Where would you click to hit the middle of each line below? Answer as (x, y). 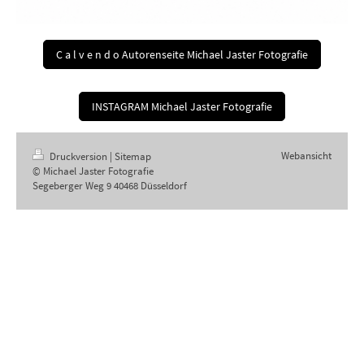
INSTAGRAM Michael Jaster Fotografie (182, 106)
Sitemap (133, 156)
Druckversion (78, 156)
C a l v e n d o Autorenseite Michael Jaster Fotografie (182, 54)
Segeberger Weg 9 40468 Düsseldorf (110, 186)
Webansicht (306, 156)
